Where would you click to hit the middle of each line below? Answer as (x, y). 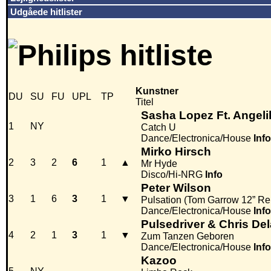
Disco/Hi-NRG (172, 175)
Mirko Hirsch (176, 152)
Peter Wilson (176, 188)
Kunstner (157, 91)
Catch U (158, 128)
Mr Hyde (159, 164)
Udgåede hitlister (46, 12)
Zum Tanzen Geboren (188, 237)
